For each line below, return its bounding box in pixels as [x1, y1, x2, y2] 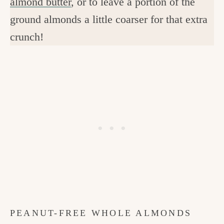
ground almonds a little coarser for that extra [10, 12, 207, 25]
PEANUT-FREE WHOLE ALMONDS [10, 207, 191, 218]
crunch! [10, 30, 46, 43]
